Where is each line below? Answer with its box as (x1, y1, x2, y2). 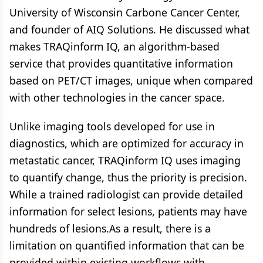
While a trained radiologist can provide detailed (9, 187, 243, 201)
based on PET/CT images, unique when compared (9, 73, 253, 87)
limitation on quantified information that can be (9, 238, 244, 252)
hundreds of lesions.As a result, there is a (9, 221, 211, 235)
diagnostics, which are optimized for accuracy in (9, 136, 244, 150)
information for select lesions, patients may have (9, 204, 247, 218)
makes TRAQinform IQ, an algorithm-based (9, 39, 220, 53)
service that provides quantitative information (9, 56, 233, 70)
